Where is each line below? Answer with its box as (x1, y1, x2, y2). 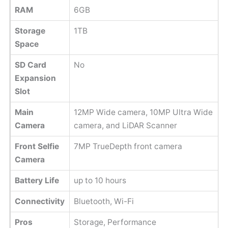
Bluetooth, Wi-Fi (73, 196, 134, 206)
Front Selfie (14, 141, 59, 151)
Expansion (14, 73, 56, 83)
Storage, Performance (73, 217, 156, 227)
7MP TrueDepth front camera (73, 141, 182, 151)
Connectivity (14, 196, 65, 206)
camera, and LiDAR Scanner (73, 120, 177, 130)
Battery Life (14, 175, 59, 185)
